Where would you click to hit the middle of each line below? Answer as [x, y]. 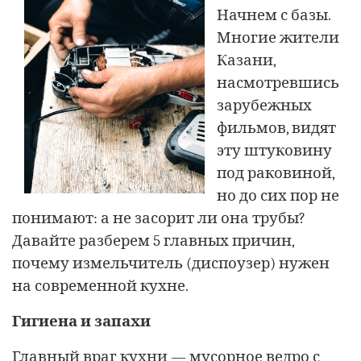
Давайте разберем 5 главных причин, [153, 241]
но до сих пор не [278, 195]
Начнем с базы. [274, 15]
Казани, [246, 60]
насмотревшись [278, 83]
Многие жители [278, 37]
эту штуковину [274, 150]
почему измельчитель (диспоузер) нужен [171, 263]
